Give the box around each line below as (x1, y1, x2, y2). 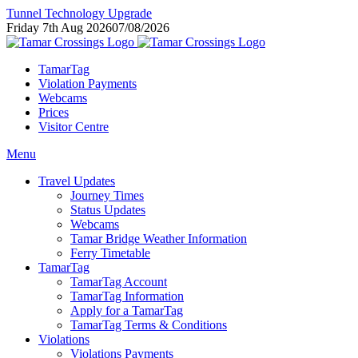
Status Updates (70, 203, 145, 217)
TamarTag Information (70, 289, 184, 303)
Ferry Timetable (70, 246, 150, 260)
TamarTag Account (70, 275, 167, 288)
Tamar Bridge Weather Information (70, 232, 247, 245)
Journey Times (70, 189, 144, 202)
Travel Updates (38, 174, 115, 188)
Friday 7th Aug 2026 (6, 21, 112, 34)
